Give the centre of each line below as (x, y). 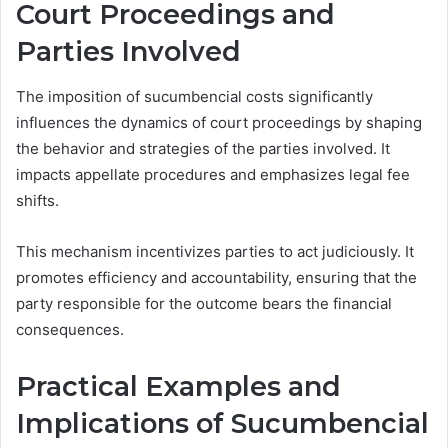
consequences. (70, 329)
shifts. (37, 200)
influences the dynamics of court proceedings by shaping (219, 122)
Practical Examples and (178, 386)
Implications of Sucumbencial (222, 423)
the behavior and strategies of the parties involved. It (203, 148)
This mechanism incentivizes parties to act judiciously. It (215, 251)
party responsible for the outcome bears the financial (204, 303)
